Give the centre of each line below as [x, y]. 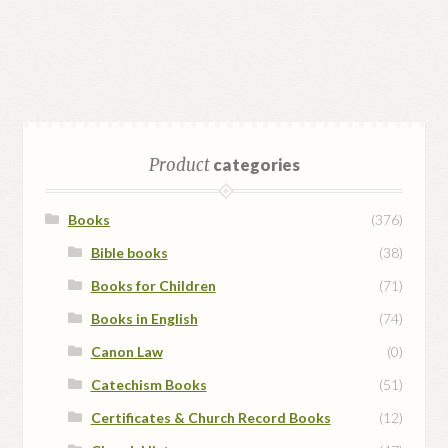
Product [179, 164]
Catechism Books [148, 384]
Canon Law [126, 351]
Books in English [144, 318]
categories [254, 164]
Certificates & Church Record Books [210, 417]
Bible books [129, 252]
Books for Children [153, 285]
